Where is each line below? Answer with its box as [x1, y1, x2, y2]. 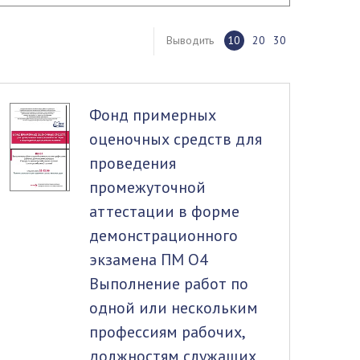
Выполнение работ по [88, 273, 248, 294]
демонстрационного [88, 225, 238, 246]
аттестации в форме [88, 201, 239, 222]
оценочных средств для [88, 129, 262, 149]
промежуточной [88, 177, 206, 198]
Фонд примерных [88, 104, 216, 125]
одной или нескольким [88, 297, 258, 318]
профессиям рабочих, [88, 321, 246, 342]
